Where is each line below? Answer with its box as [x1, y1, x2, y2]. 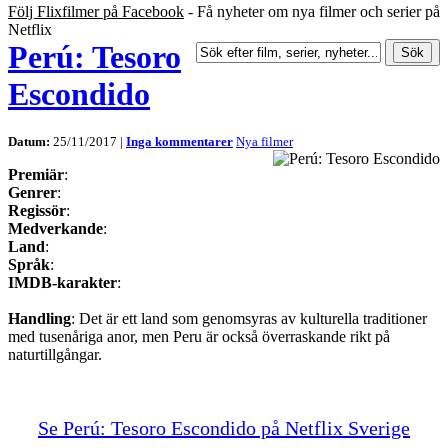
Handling [8, 310, 71, 328]
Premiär [8, 166, 64, 184]
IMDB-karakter [8, 274, 117, 292]
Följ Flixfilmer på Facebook [8, 2, 184, 20]
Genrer [8, 184, 57, 202]
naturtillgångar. [8, 346, 102, 364]
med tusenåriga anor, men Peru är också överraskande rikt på [8, 328, 390, 346]
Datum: [8, 134, 50, 150]
